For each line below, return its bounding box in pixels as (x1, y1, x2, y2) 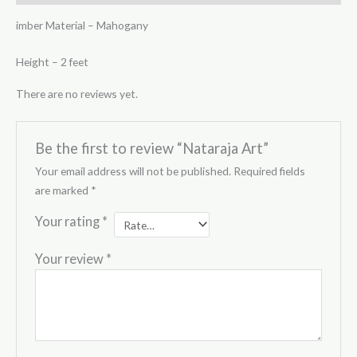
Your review (34, 251, 106, 267)
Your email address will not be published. (34, 163, 231, 178)
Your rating (34, 213, 102, 229)
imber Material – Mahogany (16, 18, 148, 32)
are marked (34, 182, 91, 197)
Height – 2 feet (16, 54, 88, 69)
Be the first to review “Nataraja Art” (34, 139, 269, 158)
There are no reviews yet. (16, 87, 138, 101)
